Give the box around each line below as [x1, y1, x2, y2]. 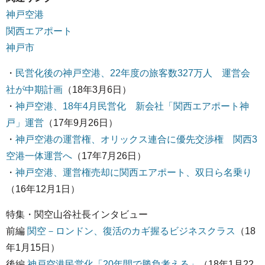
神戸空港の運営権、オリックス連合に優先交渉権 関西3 [15, 134, 257, 145]
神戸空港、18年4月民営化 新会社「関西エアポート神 [15, 101, 249, 112]
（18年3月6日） [63, 85, 131, 95]
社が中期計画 [6, 85, 63, 95]
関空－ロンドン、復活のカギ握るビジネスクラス [27, 226, 235, 237]
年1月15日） [6, 243, 60, 253]
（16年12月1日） [6, 184, 80, 195]
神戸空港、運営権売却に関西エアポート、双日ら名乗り [15, 167, 252, 178]
